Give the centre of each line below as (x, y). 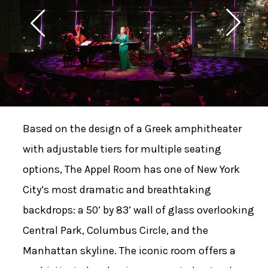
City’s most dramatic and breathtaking (117, 190)
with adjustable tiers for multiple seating (122, 149)
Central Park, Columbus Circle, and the (115, 231)
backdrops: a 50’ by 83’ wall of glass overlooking (138, 210)
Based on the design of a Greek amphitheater (132, 129)
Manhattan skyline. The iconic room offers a (129, 251)
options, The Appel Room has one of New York (131, 170)
